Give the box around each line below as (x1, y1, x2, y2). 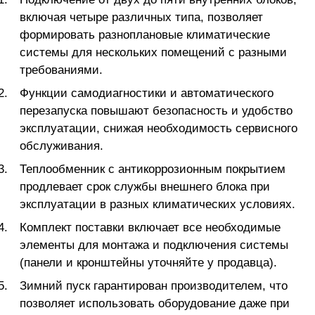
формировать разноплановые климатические (20, 28, 270, 41)
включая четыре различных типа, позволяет (20, 11, 263, 24)
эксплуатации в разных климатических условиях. (20, 198, 295, 211)
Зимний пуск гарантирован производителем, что (20, 279, 288, 292)
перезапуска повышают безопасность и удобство (20, 104, 292, 117)
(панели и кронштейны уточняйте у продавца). (20, 256, 277, 269)
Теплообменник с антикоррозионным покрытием (20, 162, 285, 176)
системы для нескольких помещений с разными (20, 46, 287, 59)
